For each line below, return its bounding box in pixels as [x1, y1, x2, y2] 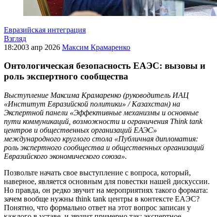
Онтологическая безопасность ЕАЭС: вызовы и [4, 61, 205, 71]
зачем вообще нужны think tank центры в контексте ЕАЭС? [4, 195, 200, 203]
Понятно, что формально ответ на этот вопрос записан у [4, 203, 191, 212]
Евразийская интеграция [4, 25, 86, 34]
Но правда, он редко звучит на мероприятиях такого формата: [4, 186, 208, 195]
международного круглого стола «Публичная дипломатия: [4, 135, 198, 143]
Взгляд [4, 34, 26, 43]
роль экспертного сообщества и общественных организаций [4, 143, 204, 152]
